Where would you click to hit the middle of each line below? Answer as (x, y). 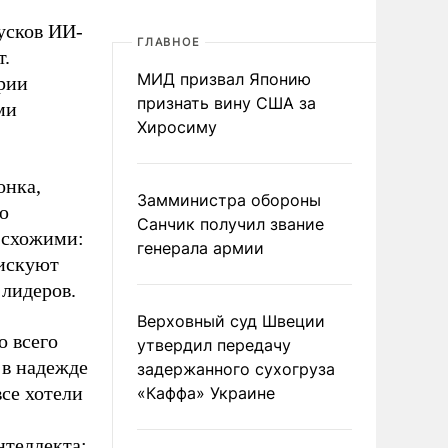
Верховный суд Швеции (231, 321)
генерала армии (200, 248)
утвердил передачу (214, 345)
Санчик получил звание (230, 224)
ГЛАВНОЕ (169, 42)
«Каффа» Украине (206, 393)
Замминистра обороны (229, 200)
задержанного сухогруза (236, 369)
